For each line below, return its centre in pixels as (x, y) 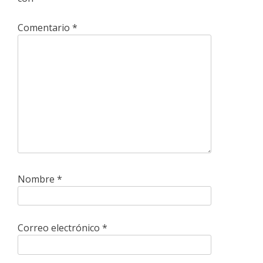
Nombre (37, 179)
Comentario (45, 27)
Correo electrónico (60, 228)
